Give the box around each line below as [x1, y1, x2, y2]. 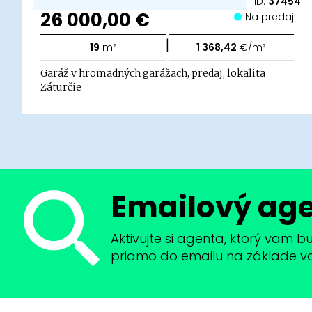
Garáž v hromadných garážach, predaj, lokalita [40, 66, 265, 79]
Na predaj [251, 9, 294, 24]
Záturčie [40, 80, 81, 93]
